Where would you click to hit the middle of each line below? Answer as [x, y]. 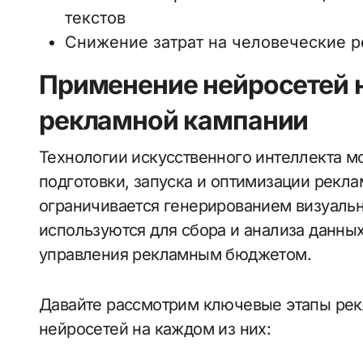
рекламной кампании [174, 120]
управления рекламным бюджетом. [175, 254]
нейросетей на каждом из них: [155, 329]
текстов [95, 18]
